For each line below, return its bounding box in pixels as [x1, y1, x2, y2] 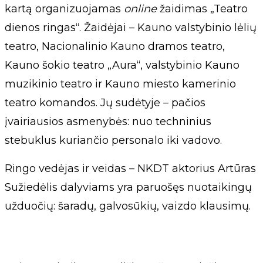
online [124, 2, 157, 15]
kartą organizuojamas [5, 2, 124, 15]
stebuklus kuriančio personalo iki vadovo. [5, 133, 222, 147]
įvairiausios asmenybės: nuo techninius [5, 114, 211, 128]
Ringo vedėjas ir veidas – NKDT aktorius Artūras [5, 161, 256, 175]
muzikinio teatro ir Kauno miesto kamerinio [5, 77, 236, 90]
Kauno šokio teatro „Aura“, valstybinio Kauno [5, 58, 240, 72]
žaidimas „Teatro [157, 2, 248, 15]
